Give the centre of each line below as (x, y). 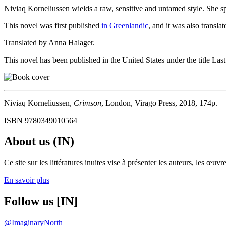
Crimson (88, 103)
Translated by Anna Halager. (49, 42)
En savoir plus (27, 180)
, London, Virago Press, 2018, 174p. (159, 103)
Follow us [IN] (41, 202)
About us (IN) (39, 142)
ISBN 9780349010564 (41, 120)
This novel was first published (53, 25)
